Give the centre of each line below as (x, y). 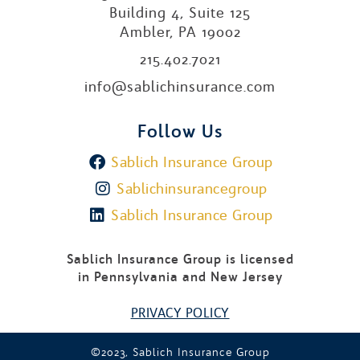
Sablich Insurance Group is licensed (180, 260)
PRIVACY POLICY (180, 313)
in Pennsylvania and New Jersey (180, 277)
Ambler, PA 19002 (180, 32)
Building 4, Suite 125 (180, 13)
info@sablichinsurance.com (180, 87)
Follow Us (180, 132)
